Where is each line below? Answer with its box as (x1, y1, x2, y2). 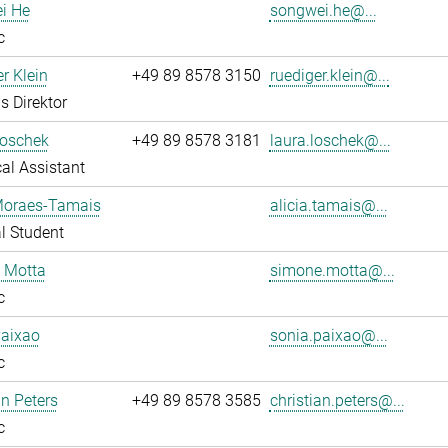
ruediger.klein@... (269, 66, 390, 85)
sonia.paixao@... (269, 326, 388, 345)
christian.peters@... (269, 391, 405, 410)
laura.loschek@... (269, 131, 391, 150)
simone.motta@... (269, 261, 395, 280)
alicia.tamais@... (269, 196, 388, 215)
